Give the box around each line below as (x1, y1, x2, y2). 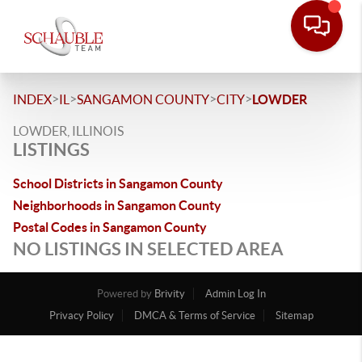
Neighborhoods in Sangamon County (13, 198, 221, 213)
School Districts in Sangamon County (13, 176, 223, 191)
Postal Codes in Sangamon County (13, 220, 207, 234)
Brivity (154, 288, 185, 300)
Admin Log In (204, 288, 266, 300)
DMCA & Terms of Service (133, 309, 255, 322)
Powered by (96, 288, 154, 300)
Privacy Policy (48, 309, 114, 322)
